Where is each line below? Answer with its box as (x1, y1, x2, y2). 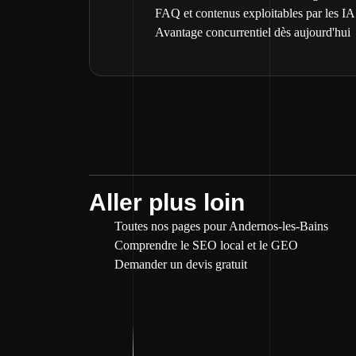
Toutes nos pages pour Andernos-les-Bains (114, 219, 328, 233)
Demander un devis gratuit (114, 257, 247, 271)
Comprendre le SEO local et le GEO (114, 238, 298, 252)
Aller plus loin (89, 189, 245, 215)
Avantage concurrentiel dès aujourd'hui (155, 25, 350, 39)
